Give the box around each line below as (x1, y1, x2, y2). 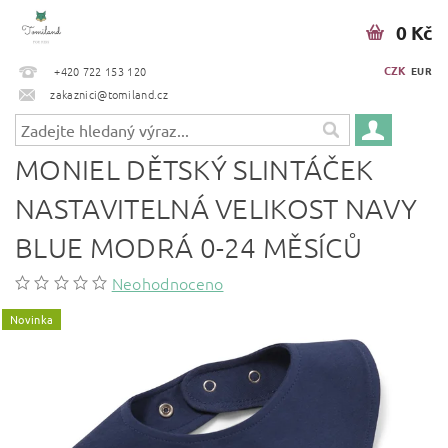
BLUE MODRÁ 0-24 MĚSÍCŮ (15, 231, 363, 264)
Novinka (10, 311, 54, 327)
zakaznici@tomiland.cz (50, 85, 169, 102)
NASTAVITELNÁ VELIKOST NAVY (15, 192, 418, 225)
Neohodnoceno (111, 272, 224, 294)
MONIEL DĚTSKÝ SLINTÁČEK (15, 153, 374, 186)
